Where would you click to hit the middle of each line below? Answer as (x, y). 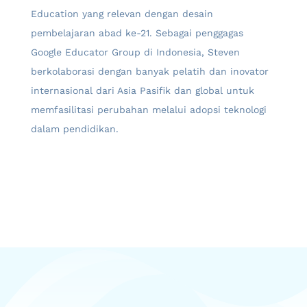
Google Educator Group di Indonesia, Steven (135, 52)
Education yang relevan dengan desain (122, 14)
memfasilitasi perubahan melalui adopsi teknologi (149, 110)
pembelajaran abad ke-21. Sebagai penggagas (137, 33)
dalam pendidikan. (75, 129)
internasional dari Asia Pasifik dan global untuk (143, 91)
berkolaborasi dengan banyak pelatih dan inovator (150, 72)
